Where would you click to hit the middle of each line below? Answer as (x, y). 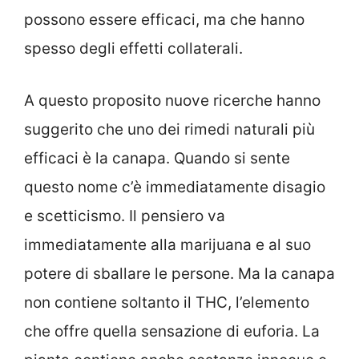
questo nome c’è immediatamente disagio (175, 187)
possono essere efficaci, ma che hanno (164, 20)
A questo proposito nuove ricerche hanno (172, 100)
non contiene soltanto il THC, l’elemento (167, 302)
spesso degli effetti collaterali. (133, 49)
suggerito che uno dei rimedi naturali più (169, 129)
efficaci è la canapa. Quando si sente (157, 158)
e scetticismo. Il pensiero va (125, 216)
